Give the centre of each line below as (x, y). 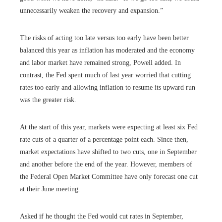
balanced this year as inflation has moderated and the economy (107, 51)
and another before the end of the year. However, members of (106, 165)
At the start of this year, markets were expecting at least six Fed (109, 127)
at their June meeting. (50, 189)
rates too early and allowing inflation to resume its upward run (108, 88)
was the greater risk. (48, 100)
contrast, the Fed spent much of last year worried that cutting (105, 75)
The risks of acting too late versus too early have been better (104, 38)
